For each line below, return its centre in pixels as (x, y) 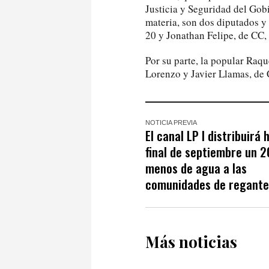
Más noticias (191, 241)
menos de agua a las (196, 168)
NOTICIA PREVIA (171, 122)
